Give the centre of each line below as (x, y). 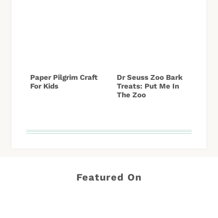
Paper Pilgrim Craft (64, 78)
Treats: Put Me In (148, 86)
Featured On (109, 177)
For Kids (44, 86)
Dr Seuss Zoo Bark (150, 78)
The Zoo (131, 95)
